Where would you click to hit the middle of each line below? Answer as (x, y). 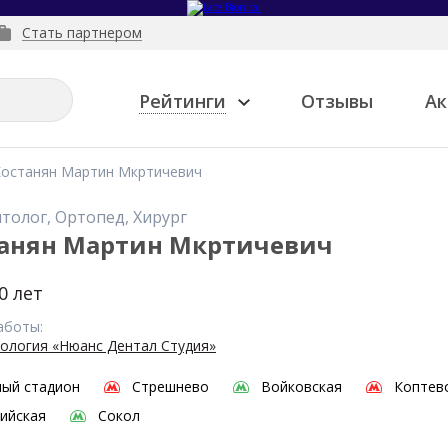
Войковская (301, 386)
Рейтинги (182, 101)
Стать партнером (82, 32)
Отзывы (337, 101)
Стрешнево (170, 386)
